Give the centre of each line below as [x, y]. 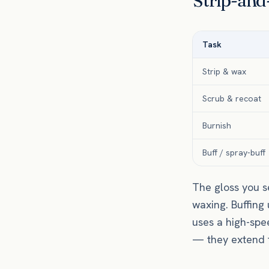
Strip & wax [224, 71]
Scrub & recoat [232, 98]
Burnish [217, 125]
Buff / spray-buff [234, 153]
